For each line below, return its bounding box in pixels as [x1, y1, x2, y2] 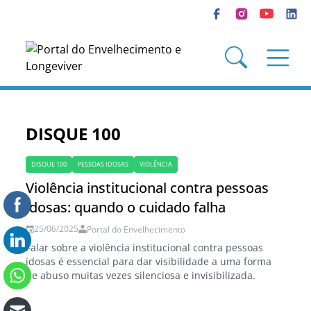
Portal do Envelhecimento [87, 224, 186, 235]
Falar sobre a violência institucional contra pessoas [26, 241, 264, 254]
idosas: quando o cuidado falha [26, 198, 226, 217]
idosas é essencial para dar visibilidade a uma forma [26, 255, 272, 268]
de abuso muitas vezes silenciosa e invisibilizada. [26, 269, 256, 282]
